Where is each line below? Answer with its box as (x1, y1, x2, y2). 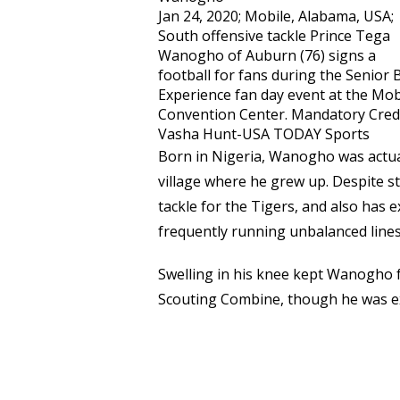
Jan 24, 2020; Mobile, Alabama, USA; (158, 6, 394, 26)
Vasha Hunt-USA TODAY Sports (158, 124, 370, 144)
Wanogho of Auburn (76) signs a (158, 46, 376, 65)
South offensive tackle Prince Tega (158, 26, 390, 46)
